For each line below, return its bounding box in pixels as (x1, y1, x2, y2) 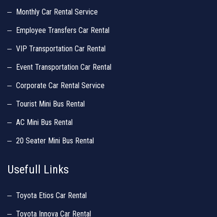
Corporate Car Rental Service (16, 81, 105, 90)
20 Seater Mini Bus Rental (16, 136, 94, 145)
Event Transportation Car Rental (16, 62, 111, 72)
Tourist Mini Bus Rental (16, 99, 85, 108)
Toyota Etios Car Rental (16, 191, 87, 200)
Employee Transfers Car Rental (16, 26, 109, 35)
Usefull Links (7, 163, 69, 176)
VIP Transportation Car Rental (16, 44, 106, 53)
